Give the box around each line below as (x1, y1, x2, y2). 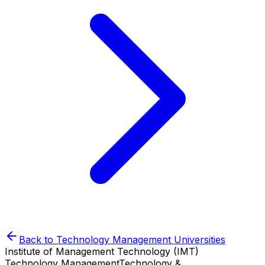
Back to (19, 234, 56, 245)
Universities (171, 234, 225, 245)
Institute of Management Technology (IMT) (5, 245, 199, 257)
